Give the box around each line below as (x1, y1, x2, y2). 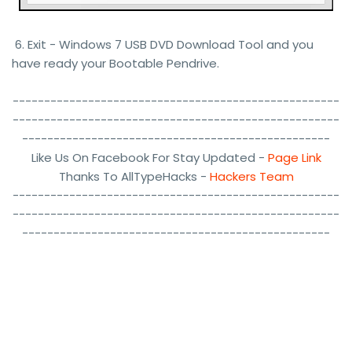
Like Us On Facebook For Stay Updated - (31, 149, 268, 167)
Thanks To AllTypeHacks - (58, 168, 210, 185)
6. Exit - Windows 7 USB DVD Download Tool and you (12, 36, 313, 53)
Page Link (267, 149, 321, 167)
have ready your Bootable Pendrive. (12, 55, 219, 72)
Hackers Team (209, 168, 294, 185)
